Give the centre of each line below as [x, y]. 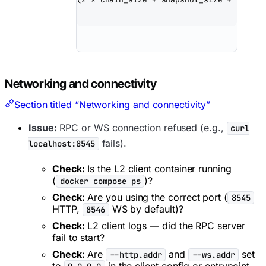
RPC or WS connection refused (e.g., [142, 127]
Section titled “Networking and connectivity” [112, 104]
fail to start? [78, 237]
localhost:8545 [62, 143]
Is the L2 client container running [158, 168]
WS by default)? [146, 209]
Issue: [43, 127]
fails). [113, 143]
